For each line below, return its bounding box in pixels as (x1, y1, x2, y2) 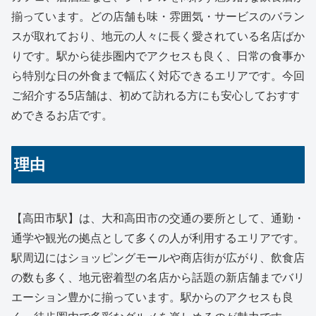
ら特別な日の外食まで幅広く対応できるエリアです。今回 (11, 69, 305, 82)
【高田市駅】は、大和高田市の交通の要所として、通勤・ (11, 212, 305, 224)
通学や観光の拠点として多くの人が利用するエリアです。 (11, 231, 305, 244)
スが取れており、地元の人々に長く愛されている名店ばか (11, 30, 305, 42)
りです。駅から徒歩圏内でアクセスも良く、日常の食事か (11, 49, 305, 62)
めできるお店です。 (11, 109, 113, 121)
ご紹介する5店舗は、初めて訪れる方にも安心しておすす (11, 89, 300, 102)
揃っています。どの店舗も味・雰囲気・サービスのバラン (11, 10, 305, 23)
